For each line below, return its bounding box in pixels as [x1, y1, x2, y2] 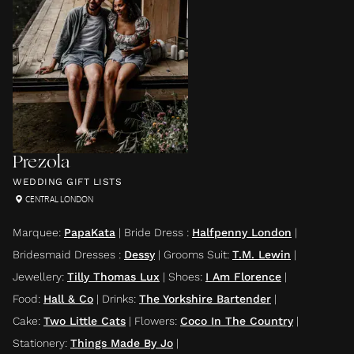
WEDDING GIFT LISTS [13, 176, 122, 187]
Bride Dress [124, 226, 186, 239]
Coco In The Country [180, 314, 293, 327]
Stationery [13, 337, 65, 349]
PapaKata [64, 226, 115, 239]
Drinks [102, 292, 134, 305]
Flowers [134, 314, 175, 327]
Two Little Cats [43, 314, 126, 327]
